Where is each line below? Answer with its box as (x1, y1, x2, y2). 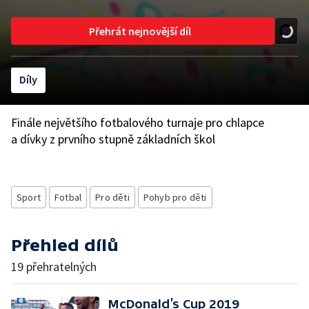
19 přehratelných (11, 259, 97, 275)
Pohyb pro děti (143, 191, 207, 203)
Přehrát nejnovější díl (89, 24, 191, 38)
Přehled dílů (11, 236, 119, 255)
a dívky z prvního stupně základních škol (11, 131, 215, 147)
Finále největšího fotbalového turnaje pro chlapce (11, 114, 264, 130)
